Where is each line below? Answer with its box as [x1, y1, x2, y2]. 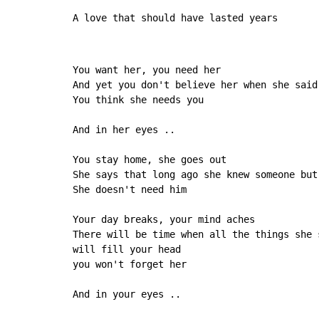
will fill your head [73, 244, 181, 256]
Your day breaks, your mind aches [73, 214, 255, 226]
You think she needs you [73, 94, 204, 106]
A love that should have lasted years [73, 12, 278, 24]
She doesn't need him [73, 184, 187, 196]
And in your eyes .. [73, 288, 181, 300]
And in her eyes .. [73, 124, 175, 136]
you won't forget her [73, 258, 187, 271]
